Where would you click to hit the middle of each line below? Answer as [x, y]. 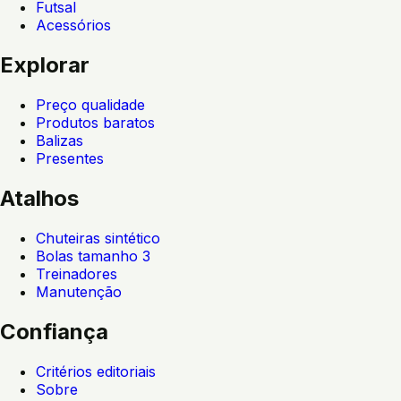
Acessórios [73, 26]
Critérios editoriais [96, 371]
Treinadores [77, 273]
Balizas [60, 141]
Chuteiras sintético [98, 238]
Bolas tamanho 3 [93, 256]
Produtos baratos [95, 123]
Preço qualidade [90, 105]
